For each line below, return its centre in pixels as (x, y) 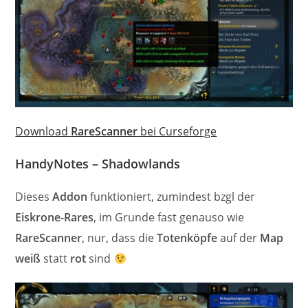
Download (43, 132)
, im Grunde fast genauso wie (169, 218)
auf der (239, 238)
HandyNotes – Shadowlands (98, 164)
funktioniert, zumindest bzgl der (172, 197)
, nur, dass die (120, 238)
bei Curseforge (177, 132)
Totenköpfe (187, 238)
